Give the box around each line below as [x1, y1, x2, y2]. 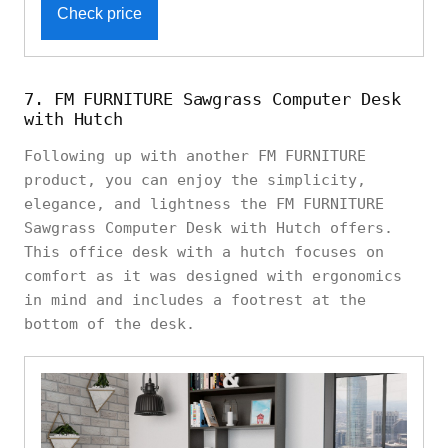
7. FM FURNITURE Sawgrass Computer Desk [24, 89, 401, 110]
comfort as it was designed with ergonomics [24, 267, 402, 286]
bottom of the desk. [24, 315, 195, 334]
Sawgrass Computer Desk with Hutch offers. [24, 219, 393, 238]
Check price [57, 5, 142, 23]
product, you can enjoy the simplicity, [24, 171, 366, 190]
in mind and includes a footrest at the [24, 291, 366, 310]
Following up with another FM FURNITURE [24, 147, 366, 166]
